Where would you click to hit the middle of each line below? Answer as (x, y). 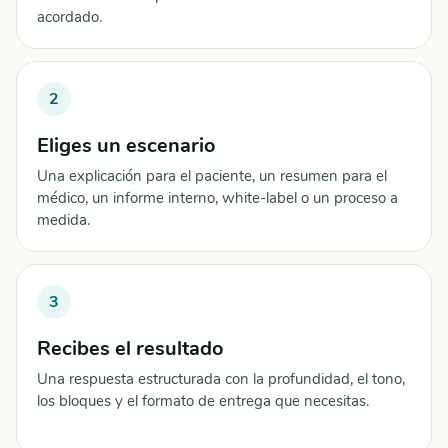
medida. (63, 220)
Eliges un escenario (126, 145)
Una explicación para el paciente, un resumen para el (212, 176)
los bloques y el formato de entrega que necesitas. (203, 401)
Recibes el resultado (130, 348)
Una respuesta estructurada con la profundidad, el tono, (221, 379)
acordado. (69, 17)
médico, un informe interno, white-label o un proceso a (217, 198)
